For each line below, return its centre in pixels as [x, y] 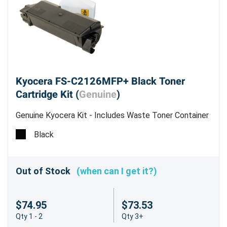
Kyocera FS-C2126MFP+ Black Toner [100, 81]
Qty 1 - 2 [29, 216]
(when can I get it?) [117, 171]
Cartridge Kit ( [47, 94]
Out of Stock [46, 171]
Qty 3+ [132, 216]
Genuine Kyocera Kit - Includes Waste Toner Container [112, 115]
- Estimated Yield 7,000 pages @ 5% [80, 127]
